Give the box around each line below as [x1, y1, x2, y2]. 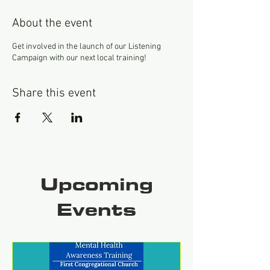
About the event [12, 16, 92, 31]
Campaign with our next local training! [12, 53, 146, 63]
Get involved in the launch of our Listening [12, 42, 161, 52]
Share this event [12, 86, 96, 101]
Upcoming [40, 178, 153, 193]
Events [57, 203, 136, 219]
